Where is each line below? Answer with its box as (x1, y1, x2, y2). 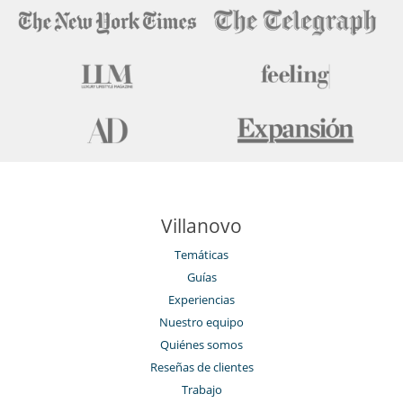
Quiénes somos (160, 336, 243, 354)
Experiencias (168, 291, 235, 309)
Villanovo (161, 213, 242, 239)
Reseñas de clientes (149, 359, 254, 376)
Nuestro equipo (159, 314, 244, 331)
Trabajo (181, 381, 222, 399)
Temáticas (175, 246, 228, 264)
